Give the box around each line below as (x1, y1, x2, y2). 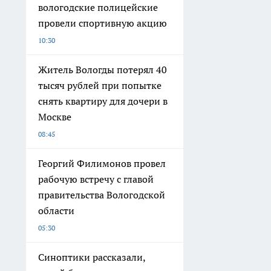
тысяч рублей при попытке (38, 79, 162, 92)
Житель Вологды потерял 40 (38, 64, 167, 76)
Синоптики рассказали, (38, 251, 146, 264)
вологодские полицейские (38, 1, 158, 14)
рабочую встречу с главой (38, 173, 154, 186)
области (38, 204, 74, 217)
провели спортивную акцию (38, 17, 167, 30)
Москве (38, 111, 71, 123)
